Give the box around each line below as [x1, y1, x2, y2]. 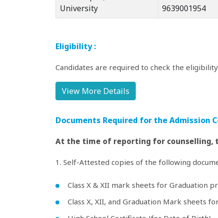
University [60, 3, 98, 14]
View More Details [62, 86, 129, 96]
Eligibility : [55, 41, 96, 52]
